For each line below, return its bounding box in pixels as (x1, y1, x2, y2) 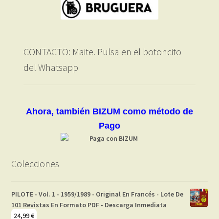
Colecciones (11, 157, 59, 170)
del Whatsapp (23, 61, 78, 73)
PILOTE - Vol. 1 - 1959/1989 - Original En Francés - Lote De (11, 190, 183, 199)
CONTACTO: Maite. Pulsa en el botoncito (23, 45, 181, 58)
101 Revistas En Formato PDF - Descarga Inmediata (11, 200, 167, 210)
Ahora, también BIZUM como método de (26, 107, 193, 117)
